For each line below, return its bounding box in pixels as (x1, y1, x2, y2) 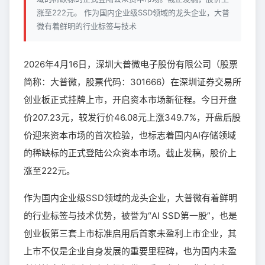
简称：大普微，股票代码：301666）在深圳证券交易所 (24, 76, 241, 88)
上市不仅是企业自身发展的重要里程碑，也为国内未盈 (24, 245, 237, 257)
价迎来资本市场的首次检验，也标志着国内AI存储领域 (24, 130, 236, 141)
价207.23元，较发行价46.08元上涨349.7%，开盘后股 (24, 112, 241, 123)
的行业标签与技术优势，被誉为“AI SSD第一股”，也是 (24, 210, 237, 221)
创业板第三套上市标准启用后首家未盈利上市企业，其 (24, 228, 237, 239)
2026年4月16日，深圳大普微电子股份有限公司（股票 (24, 59, 238, 70)
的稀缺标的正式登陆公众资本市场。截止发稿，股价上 (24, 147, 237, 159)
